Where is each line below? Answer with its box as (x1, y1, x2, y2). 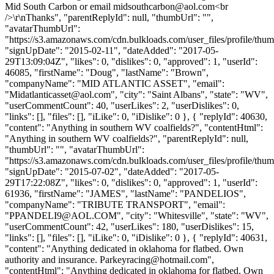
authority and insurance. (5, 254, 100, 265)
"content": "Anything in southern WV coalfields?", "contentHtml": (5, 122, 263, 133)
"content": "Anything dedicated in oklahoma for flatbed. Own (5, 243, 243, 254)
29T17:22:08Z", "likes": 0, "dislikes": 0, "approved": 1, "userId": (5, 177, 257, 188)
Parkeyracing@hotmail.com (100, 254, 207, 265)
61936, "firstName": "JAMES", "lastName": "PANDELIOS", (5, 188, 246, 199)
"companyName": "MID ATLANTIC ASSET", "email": (5, 78, 224, 89)
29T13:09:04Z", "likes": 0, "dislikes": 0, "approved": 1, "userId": (5, 56, 257, 67)
